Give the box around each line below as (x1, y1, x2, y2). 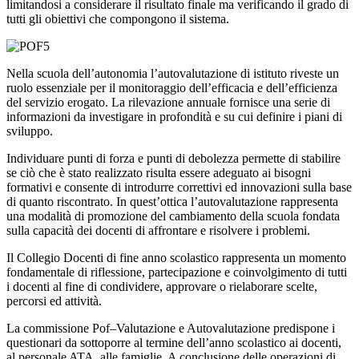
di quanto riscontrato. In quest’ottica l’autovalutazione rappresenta (6, 195, 338, 209)
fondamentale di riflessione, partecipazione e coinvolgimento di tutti (6, 265, 347, 280)
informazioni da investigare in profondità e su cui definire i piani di (6, 110, 342, 124)
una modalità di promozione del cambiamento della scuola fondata (6, 209, 340, 224)
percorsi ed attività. (6, 294, 102, 309)
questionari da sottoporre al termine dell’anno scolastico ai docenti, (6, 336, 341, 350)
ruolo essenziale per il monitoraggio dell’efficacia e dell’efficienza (6, 81, 337, 95)
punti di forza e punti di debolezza (67, 151, 239, 166)
